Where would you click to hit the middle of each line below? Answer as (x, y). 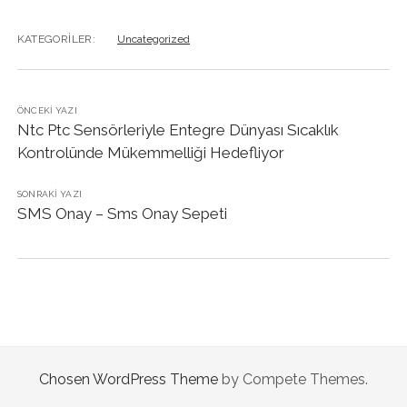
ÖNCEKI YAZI (47, 110)
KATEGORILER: (56, 39)
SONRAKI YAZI (50, 194)
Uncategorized (153, 39)
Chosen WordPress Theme (129, 379)
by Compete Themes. (293, 379)
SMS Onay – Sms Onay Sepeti (122, 213)
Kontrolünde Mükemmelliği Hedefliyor (150, 152)
